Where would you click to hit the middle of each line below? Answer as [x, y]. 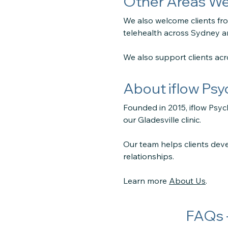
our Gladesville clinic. [162, 120]
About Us [187, 181]
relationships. [149, 156]
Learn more [146, 181]
